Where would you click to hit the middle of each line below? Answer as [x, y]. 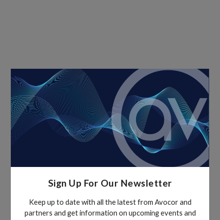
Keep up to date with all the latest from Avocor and [110, 202]
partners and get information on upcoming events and [110, 212]
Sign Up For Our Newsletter [110, 183]
